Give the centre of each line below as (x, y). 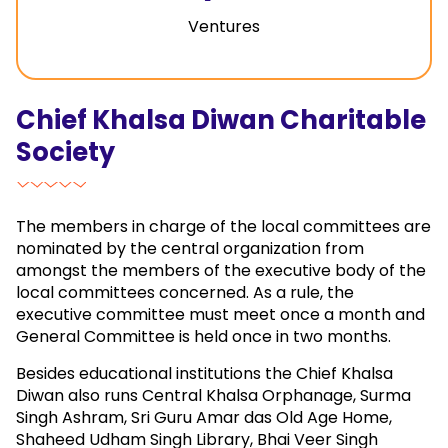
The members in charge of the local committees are (223, 226)
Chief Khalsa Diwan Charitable (221, 119)
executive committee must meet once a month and (220, 314)
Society (65, 151)
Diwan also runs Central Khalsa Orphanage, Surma (213, 395)
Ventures (224, 26)
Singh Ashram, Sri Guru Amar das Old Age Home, (204, 417)
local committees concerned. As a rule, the (185, 292)
